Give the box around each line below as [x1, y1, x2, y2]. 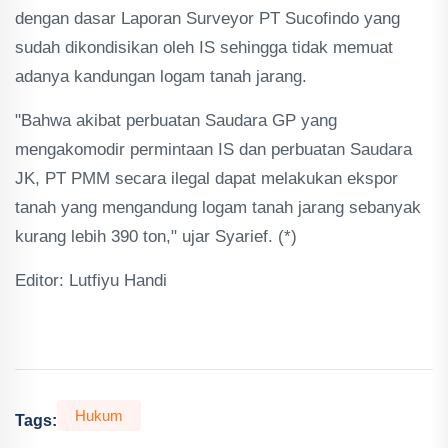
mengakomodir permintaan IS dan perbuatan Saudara [15, 139, 412, 159]
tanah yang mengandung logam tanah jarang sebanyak [15, 197, 421, 217]
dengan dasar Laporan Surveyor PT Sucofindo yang [15, 8, 400, 28]
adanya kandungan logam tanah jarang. [15, 66, 307, 86]
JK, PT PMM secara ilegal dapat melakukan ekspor [15, 168, 398, 188]
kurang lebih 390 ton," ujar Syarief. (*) [15, 226, 297, 246]
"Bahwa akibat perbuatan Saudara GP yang [15, 110, 337, 130]
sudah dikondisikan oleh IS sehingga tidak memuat [15, 37, 393, 57]
